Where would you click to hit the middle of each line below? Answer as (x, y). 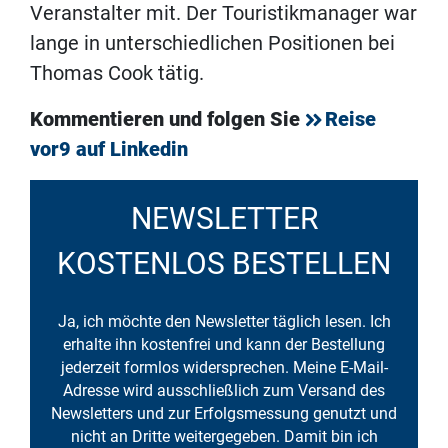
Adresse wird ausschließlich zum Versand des (224, 391)
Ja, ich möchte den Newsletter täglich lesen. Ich (224, 322)
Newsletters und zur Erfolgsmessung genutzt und (224, 414)
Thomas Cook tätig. (117, 73)
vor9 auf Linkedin (109, 149)
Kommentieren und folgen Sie (167, 119)
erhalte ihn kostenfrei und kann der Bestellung (224, 345)
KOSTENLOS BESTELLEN (224, 264)
